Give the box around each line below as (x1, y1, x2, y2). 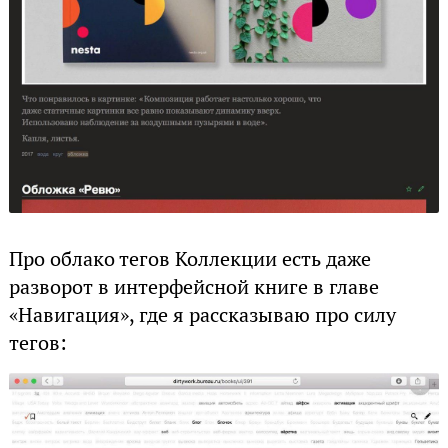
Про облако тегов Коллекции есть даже (8, 246, 371, 273)
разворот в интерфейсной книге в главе (8, 274, 379, 301)
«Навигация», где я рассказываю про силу (8, 302, 396, 329)
